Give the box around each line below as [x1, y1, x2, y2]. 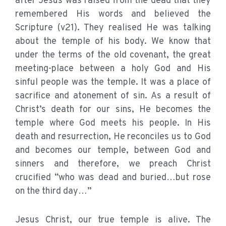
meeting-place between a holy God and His [15, 63, 211, 75]
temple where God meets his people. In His [15, 118, 211, 130]
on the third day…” [15, 186, 92, 198]
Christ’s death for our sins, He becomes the [15, 104, 211, 116]
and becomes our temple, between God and [15, 145, 211, 157]
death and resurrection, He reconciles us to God [15, 131, 211, 143]
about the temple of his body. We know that [15, 36, 211, 48]
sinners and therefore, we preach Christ [15, 158, 211, 171]
